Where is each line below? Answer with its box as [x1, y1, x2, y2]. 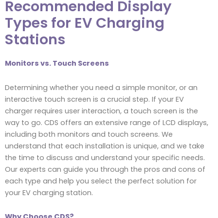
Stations [5, 30, 65, 50]
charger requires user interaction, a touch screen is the [5, 106, 198, 116]
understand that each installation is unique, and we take [5, 141, 204, 151]
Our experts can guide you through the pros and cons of [5, 164, 205, 174]
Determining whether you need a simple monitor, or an [5, 82, 198, 92]
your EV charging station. [5, 187, 93, 198]
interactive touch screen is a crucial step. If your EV [5, 94, 184, 104]
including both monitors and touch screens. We [5, 129, 173, 139]
